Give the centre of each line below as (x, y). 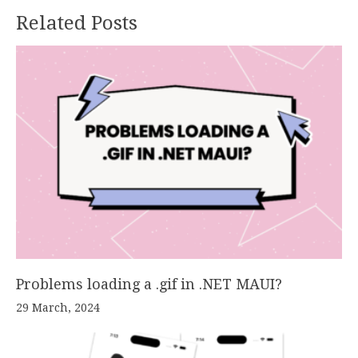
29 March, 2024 (58, 307)
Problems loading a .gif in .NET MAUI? (149, 284)
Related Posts (77, 24)
